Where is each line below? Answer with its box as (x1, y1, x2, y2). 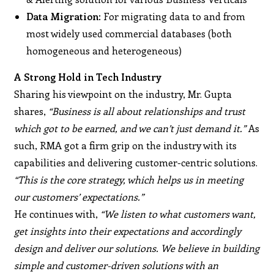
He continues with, (14, 207, 101, 220)
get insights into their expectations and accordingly (14, 224, 242, 237)
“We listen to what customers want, (100, 207, 256, 220)
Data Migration (26, 9, 99, 23)
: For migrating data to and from (98, 9, 246, 23)
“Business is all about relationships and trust (48, 104, 246, 117)
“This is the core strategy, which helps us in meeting (14, 172, 244, 186)
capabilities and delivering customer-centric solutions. (14, 155, 258, 169)
